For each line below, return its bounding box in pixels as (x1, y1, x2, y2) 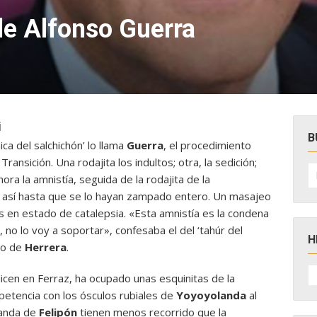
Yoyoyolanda (176, 288, 246, 302)
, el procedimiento (163, 138, 251, 152)
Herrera (25, 240, 67, 254)
